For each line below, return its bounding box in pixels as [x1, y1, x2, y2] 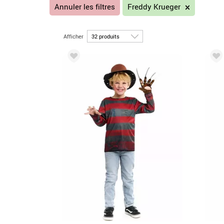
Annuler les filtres [54, 1, 115, 11]
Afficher [63, 32, 85, 40]
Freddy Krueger [127, 1, 182, 11]
